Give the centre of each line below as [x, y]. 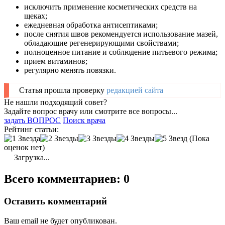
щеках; [36, 16]
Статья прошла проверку [63, 90]
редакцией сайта [135, 90]
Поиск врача [84, 121]
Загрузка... [31, 158]
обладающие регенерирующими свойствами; [101, 43]
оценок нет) [24, 148]
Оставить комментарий [55, 201]
